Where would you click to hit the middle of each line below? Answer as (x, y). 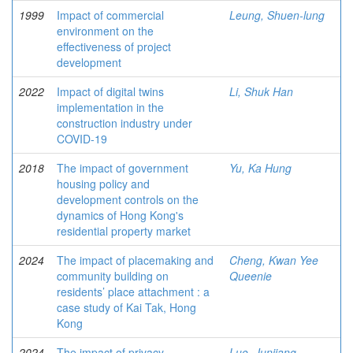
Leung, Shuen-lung (277, 15)
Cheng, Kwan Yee (274, 260)
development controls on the (128, 199)
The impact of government (123, 168)
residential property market (124, 231)
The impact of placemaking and (135, 260)
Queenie (251, 276)
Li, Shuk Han (261, 91)
